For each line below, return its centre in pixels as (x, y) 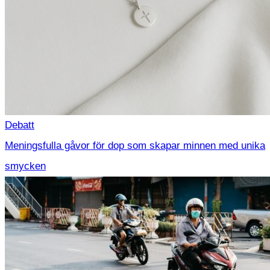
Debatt (20, 125)
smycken (25, 166)
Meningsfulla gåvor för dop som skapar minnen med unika (135, 145)
